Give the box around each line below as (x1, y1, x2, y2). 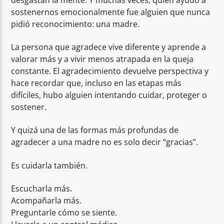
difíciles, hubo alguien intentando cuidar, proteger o (11, 89, 207, 100)
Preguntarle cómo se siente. (11, 207, 117, 218)
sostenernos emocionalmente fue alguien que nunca (11, 6, 210, 17)
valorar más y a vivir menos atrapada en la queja (11, 53, 194, 64)
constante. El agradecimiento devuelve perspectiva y (11, 65, 209, 76)
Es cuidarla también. (11, 159, 88, 171)
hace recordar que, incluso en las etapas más (11, 77, 182, 88)
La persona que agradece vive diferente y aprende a (11, 41, 206, 52)
